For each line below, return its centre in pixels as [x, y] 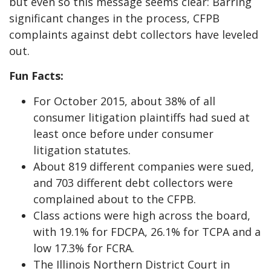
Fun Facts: [38, 76]
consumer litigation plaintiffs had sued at [142, 117]
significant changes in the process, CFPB [114, 18]
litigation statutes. [82, 150]
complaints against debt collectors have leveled [134, 34]
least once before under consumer [123, 133]
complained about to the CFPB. [115, 199]
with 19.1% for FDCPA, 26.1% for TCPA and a [147, 231]
